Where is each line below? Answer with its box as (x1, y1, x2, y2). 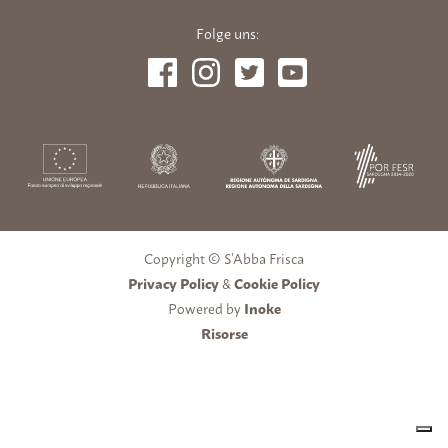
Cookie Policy (234, 270, 320, 294)
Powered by (167, 295, 244, 319)
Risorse (200, 320, 248, 344)
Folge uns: (196, 20, 260, 45)
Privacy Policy (128, 270, 219, 294)
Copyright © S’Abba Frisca (144, 245, 304, 269)
